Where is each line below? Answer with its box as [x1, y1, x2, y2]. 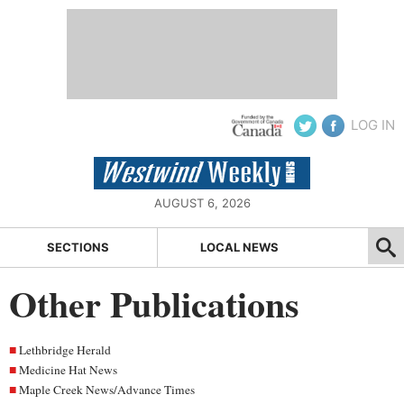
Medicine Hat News [19, 361, 117, 378]
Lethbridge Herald [19, 341, 111, 358]
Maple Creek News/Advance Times [19, 381, 195, 398]
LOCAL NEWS [200, 240, 280, 255]
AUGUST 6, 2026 [153, 196, 251, 210]
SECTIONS [47, 240, 110, 255]
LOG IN [351, 116, 395, 133]
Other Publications [9, 276, 299, 330]
